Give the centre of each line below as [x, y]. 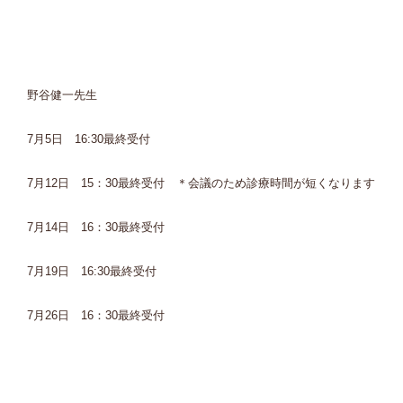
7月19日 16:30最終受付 [92, 271]
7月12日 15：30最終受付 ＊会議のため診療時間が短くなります [201, 183]
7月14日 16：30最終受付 [96, 227]
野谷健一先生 [62, 95]
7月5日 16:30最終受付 [89, 139]
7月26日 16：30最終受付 [96, 315]
